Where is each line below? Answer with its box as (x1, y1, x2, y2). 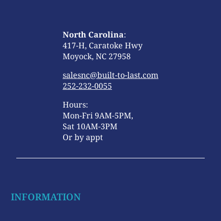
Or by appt (63, 132, 103, 143)
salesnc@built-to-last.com (63, 70, 158, 81)
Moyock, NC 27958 (63, 51, 131, 62)
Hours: (63, 99, 88, 110)
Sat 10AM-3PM (63, 121, 117, 132)
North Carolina (63, 29, 124, 40)
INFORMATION (11, 190, 81, 204)
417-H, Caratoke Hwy (63, 40, 143, 51)
